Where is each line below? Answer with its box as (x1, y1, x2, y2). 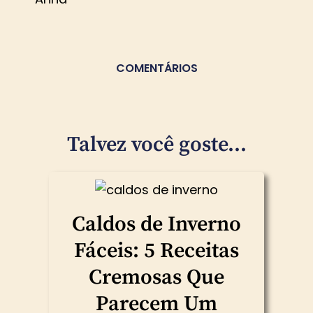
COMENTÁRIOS (115, 60, 198, 77)
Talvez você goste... (66, 131, 247, 159)
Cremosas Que (89, 264, 224, 291)
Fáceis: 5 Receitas (74, 238, 239, 265)
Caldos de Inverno (72, 211, 241, 238)
